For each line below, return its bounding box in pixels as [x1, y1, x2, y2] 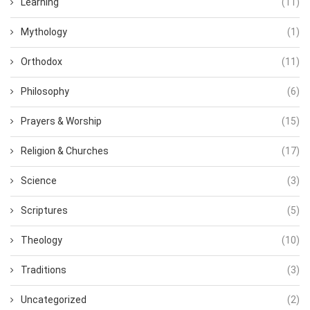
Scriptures [21, 205, 68, 217]
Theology [21, 235, 62, 246]
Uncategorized [21, 294, 86, 306]
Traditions [21, 264, 66, 276]
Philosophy [21, 86, 69, 98]
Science [21, 175, 57, 187]
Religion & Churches [21, 145, 109, 157]
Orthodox [21, 56, 62, 68]
